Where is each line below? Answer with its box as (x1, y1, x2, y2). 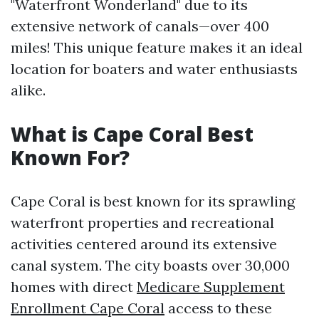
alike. (11, 81, 46, 99)
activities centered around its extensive (11, 235, 277, 253)
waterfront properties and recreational (11, 214, 274, 231)
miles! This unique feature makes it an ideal (11, 38, 303, 56)
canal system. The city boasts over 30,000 (11, 256, 290, 274)
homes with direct (11, 278, 137, 296)
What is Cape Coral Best (11, 120, 253, 147)
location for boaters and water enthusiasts (11, 60, 298, 78)
